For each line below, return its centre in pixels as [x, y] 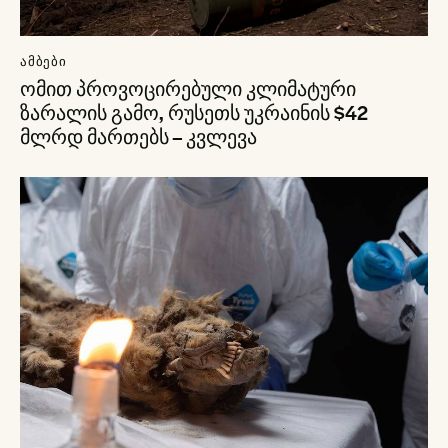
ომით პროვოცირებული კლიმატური [188, 89]
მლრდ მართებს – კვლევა [140, 137]
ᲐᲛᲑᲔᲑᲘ [43, 60]
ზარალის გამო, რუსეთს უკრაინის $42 [194, 113]
